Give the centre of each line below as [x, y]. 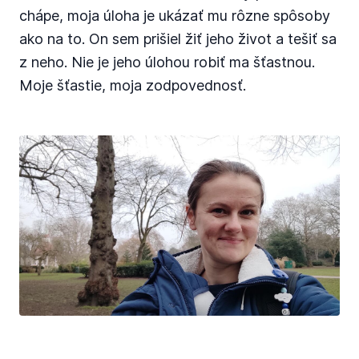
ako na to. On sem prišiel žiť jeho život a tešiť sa [178, 39]
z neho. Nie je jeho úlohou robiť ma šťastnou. [167, 62]
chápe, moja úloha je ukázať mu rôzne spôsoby [175, 16]
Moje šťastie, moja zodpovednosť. [133, 85]
